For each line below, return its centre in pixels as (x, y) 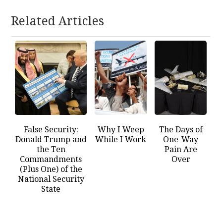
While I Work (121, 139)
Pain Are (181, 149)
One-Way (181, 139)
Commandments (51, 159)
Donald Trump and (51, 139)
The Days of (181, 129)
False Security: (51, 129)
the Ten (51, 149)
